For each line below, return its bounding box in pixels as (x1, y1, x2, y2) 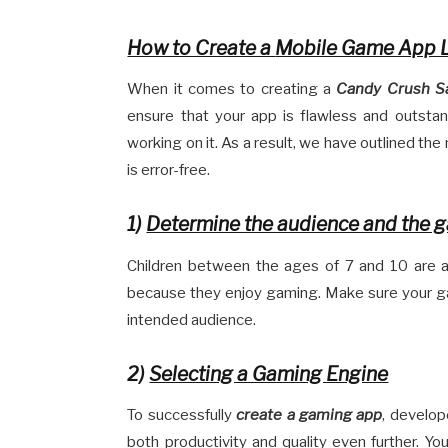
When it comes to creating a (127, 80, 337, 99)
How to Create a (127, 35, 276, 60)
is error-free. (127, 161, 211, 180)
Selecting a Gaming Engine (149, 361, 389, 386)
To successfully (127, 406, 237, 425)
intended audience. (127, 310, 257, 329)
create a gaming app (236, 406, 383, 425)
